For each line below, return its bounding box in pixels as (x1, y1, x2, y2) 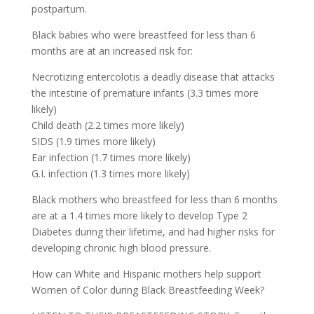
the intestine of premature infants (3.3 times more (31, 86, 259, 100)
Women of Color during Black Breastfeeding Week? (31, 282, 264, 296)
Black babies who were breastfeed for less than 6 (31, 27, 256, 41)
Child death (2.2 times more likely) (31, 118, 184, 132)
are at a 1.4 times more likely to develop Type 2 (31, 208, 247, 222)
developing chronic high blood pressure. (31, 240, 211, 254)
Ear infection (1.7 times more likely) (31, 150, 191, 164)
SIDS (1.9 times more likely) (31, 134, 156, 148)
